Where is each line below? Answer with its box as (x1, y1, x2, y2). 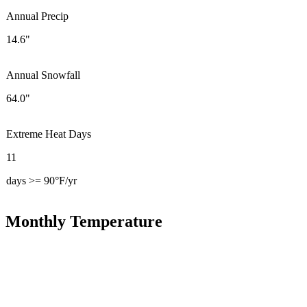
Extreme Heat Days (6, 127, 91, 140)
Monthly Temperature (5, 212, 162, 230)
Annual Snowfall (6, 69, 80, 81)
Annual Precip (6, 10, 69, 22)
